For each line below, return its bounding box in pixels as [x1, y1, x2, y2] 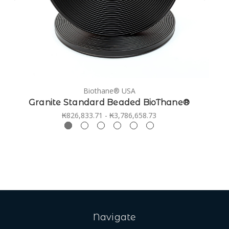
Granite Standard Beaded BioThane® [28, 97, 190, 107]
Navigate [93, 211, 136, 223]
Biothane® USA [83, 85, 135, 96]
